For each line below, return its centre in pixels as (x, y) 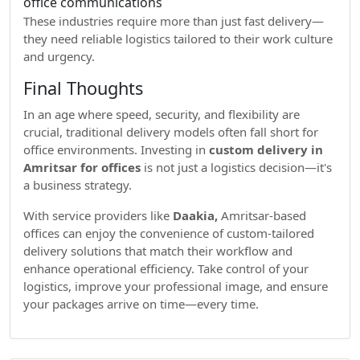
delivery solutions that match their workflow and (158, 251)
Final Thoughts (83, 88)
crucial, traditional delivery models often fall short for (171, 132)
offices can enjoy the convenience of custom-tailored (169, 233)
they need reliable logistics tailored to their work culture (178, 39)
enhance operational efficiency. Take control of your (166, 268)
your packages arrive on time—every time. (141, 304)
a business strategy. (78, 185)
